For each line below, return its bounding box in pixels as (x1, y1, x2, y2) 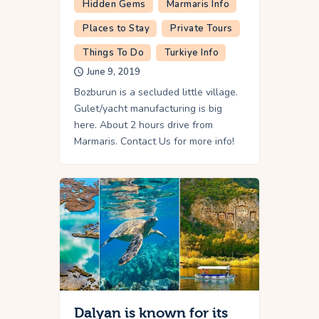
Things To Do (83, 46, 144, 60)
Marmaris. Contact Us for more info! (74, 135, 234, 149)
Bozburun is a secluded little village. (74, 85, 238, 100)
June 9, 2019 (87, 66, 140, 79)
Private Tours (170, 22, 233, 36)
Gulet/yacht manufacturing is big (74, 102, 222, 116)
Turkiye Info (164, 46, 219, 60)
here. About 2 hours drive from (74, 118, 213, 132)
